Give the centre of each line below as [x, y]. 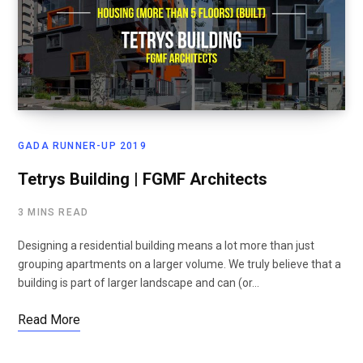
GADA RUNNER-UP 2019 [82, 146]
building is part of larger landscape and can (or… [139, 283]
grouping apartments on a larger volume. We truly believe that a [179, 265]
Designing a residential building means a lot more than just [166, 246]
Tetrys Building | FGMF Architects [143, 179]
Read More [49, 320]
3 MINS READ [53, 213]
